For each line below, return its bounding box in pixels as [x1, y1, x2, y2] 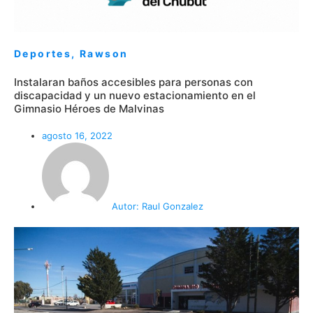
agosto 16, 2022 [42, 130, 112, 142]
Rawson [80, 48, 129, 60]
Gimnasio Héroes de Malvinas [14, 102, 164, 116]
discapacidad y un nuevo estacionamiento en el [14, 89, 256, 103]
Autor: [112, 201, 139, 212]
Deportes [14, 48, 72, 60]
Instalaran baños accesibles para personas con [14, 75, 253, 89]
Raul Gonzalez [139, 201, 203, 212]
